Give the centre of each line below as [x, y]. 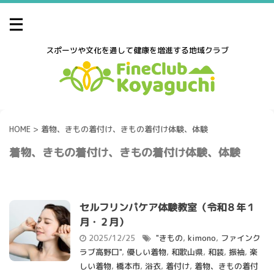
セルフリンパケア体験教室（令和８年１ [168, 208]
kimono [202, 238]
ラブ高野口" [101, 252]
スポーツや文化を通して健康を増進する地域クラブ [137, 50]
